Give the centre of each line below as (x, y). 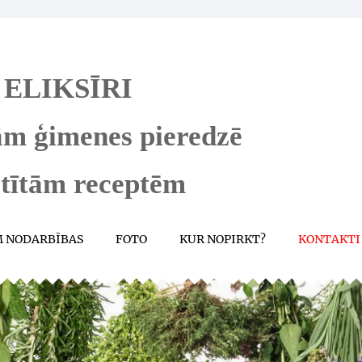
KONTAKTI (329, 239)
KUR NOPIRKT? (223, 239)
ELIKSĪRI (68, 88)
